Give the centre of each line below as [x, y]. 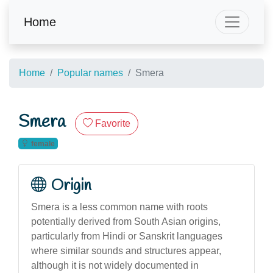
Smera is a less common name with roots [119, 207]
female [43, 144]
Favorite [113, 123]
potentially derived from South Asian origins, [126, 221]
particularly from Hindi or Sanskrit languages [127, 236]
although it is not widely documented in [115, 265]
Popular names [90, 73]
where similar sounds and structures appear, [126, 250]
